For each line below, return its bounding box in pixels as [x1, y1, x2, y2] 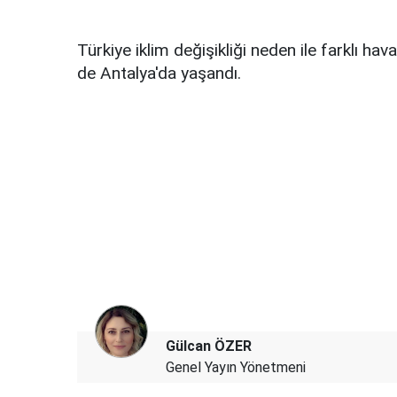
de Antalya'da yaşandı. [77, 63, 241, 84]
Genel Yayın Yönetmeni [166, 359, 306, 377]
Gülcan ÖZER [166, 338, 252, 355]
